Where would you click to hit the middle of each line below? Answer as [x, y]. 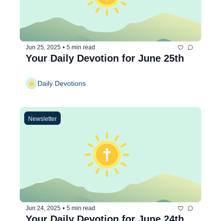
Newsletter [42, 119]
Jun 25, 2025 [43, 48]
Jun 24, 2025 [43, 208]
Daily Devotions [62, 84]
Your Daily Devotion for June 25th [105, 58]
